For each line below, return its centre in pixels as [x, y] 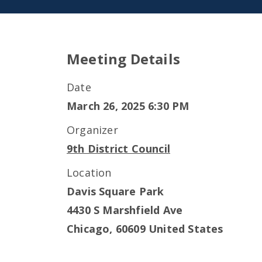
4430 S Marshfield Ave [125, 210]
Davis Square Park [116, 191]
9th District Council [118, 149]
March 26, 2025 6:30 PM [128, 106]
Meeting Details [123, 59]
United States [186, 229]
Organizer [92, 130]
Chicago [88, 229]
